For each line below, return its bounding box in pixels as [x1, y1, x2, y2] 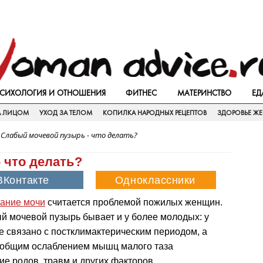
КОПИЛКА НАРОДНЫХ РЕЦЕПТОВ [103, 109, 207, 117]
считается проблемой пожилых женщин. [45, 197, 222, 207]
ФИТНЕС [126, 88, 157, 97]
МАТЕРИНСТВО [177, 88, 232, 97]
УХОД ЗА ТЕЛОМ [39, 109, 92, 117]
